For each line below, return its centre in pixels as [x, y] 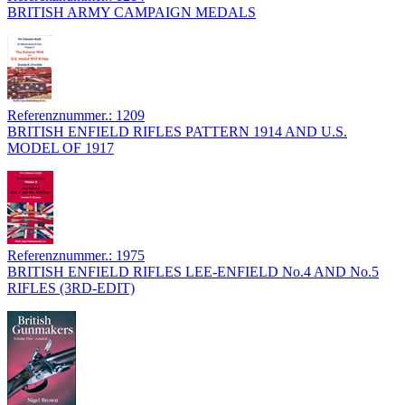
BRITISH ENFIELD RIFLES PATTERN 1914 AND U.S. [177, 132]
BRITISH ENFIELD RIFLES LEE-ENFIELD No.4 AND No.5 [193, 272]
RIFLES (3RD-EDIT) [71, 288]
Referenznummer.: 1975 [76, 256]
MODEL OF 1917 [61, 148]
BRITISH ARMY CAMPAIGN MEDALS [132, 13]
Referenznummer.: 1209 [76, 116]
